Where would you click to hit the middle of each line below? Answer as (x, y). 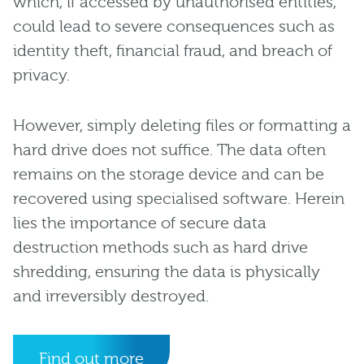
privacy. (41, 75)
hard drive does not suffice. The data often (169, 149)
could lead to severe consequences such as (174, 26)
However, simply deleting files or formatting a (182, 125)
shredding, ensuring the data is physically (167, 271)
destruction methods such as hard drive (160, 247)
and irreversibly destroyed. (111, 296)
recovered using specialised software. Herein (179, 198)
